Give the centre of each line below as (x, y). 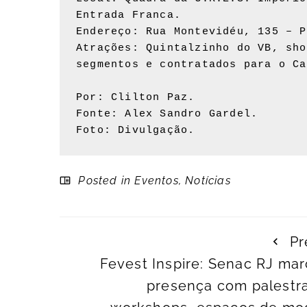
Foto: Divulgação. (136, 131)
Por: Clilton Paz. (136, 98)
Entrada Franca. (128, 16)
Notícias (208, 181)
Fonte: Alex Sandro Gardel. (167, 114)
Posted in (105, 181)
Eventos (157, 181)
